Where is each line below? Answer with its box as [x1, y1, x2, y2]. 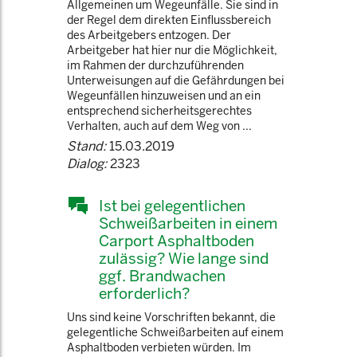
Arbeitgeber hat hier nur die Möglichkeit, [67, 43, 277, 57]
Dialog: [67, 155, 107, 172]
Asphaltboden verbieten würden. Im [67, 340, 251, 355]
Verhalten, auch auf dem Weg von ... [67, 119, 252, 133]
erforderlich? [99, 284, 190, 303]
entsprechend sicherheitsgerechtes [67, 104, 252, 118]
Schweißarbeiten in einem [99, 214, 277, 233]
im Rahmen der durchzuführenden [67, 58, 244, 73]
